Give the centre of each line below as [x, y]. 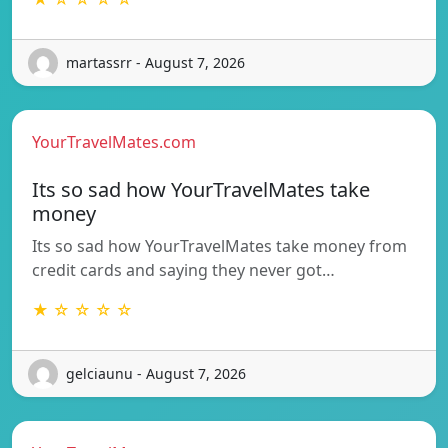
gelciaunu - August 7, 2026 [156, 374]
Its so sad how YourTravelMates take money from [219, 245]
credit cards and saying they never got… [183, 269]
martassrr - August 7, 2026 [155, 63]
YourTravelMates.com [114, 141]
